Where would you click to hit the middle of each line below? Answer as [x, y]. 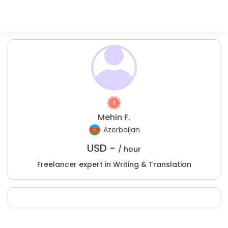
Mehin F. [114, 117]
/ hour [130, 149]
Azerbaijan [121, 130]
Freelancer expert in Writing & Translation [114, 164]
